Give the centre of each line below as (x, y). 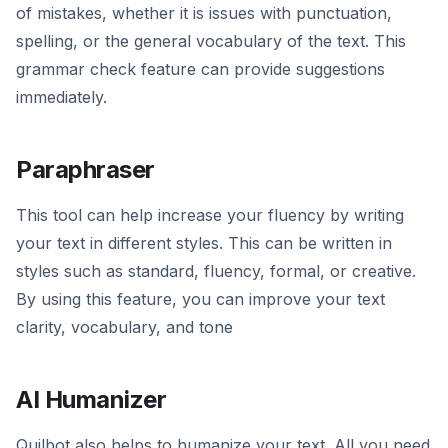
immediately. (61, 97)
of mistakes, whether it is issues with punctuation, (204, 13)
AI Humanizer (91, 400)
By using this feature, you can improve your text (200, 299)
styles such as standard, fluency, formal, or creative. (216, 271)
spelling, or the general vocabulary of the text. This (211, 41)
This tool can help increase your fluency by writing (210, 215)
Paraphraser (85, 170)
